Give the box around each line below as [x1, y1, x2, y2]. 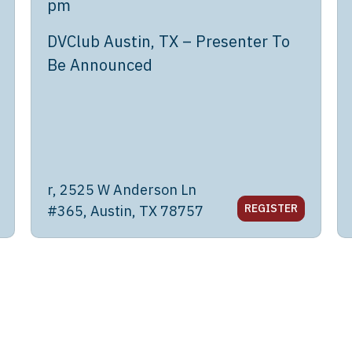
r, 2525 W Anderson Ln [46, 181, 196, 199]
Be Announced [46, 54, 152, 75]
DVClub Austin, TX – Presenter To [46, 31, 290, 52]
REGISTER [244, 201, 299, 215]
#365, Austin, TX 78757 [46, 202, 203, 220]
